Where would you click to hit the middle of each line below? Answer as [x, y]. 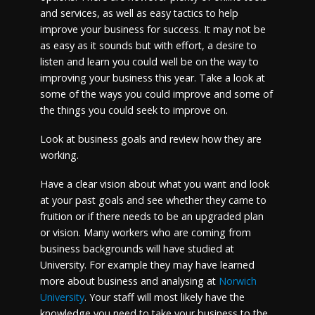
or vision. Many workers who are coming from [145, 232]
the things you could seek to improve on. [135, 110]
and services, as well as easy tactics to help [139, 13]
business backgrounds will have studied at [137, 248]
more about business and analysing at [128, 281]
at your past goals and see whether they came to [153, 200]
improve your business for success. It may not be [153, 29]
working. [59, 155]
